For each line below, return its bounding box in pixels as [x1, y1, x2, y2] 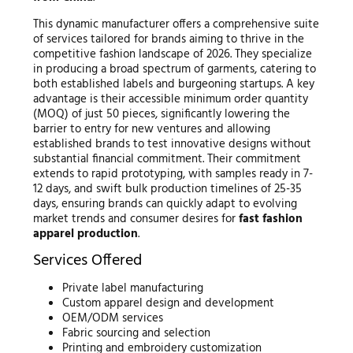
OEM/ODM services [62, 309, 164, 329]
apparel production [32, 225, 138, 244]
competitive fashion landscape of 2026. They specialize [32, 45, 312, 65]
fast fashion [238, 210, 303, 229]
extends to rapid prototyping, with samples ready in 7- [32, 165, 313, 184]
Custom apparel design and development [62, 294, 275, 314]
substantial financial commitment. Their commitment [32, 150, 301, 169]
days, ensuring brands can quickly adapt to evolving [32, 195, 297, 214]
